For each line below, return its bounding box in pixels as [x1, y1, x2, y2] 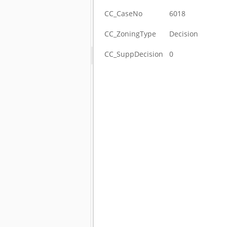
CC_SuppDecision [104, 49, 164, 59]
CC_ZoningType [104, 29, 157, 39]
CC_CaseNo [104, 9, 143, 18]
